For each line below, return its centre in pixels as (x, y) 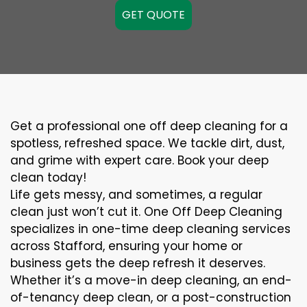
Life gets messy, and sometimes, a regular (136, 195)
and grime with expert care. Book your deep (139, 160)
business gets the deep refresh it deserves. (138, 263)
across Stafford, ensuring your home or (126, 246)
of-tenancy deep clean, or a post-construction (151, 297)
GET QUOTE (153, 15)
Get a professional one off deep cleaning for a (149, 126)
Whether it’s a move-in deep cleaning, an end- (151, 280)
